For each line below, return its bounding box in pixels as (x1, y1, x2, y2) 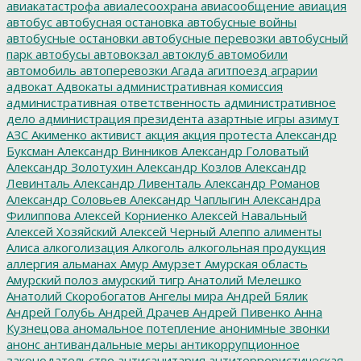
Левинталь (6, 174, 70, 191)
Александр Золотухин (6, 158, 133, 175)
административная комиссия (113, 77, 283, 94)
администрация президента (35, 110, 204, 127)
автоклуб (159, 45, 214, 62)
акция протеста (179, 126, 272, 143)
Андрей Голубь (6, 303, 95, 320)
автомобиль (6, 61, 77, 78)
